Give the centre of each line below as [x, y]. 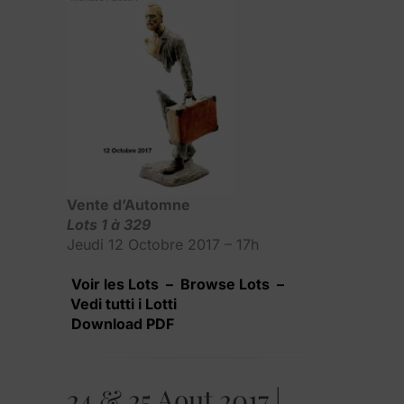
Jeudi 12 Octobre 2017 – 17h [163, 244]
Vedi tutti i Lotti [122, 303]
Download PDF [123, 323]
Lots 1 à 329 [109, 224]
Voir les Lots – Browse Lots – [178, 284]
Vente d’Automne [129, 204]
